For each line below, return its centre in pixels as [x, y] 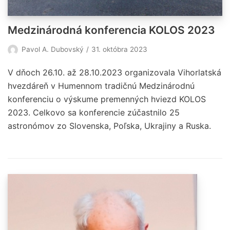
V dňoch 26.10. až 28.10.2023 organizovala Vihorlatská [114, 72]
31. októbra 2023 [119, 49]
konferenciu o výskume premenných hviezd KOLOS [107, 99]
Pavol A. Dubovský [53, 49]
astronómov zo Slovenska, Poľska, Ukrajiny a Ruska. [109, 126]
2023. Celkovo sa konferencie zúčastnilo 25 [94, 112]
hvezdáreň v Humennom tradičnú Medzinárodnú [101, 85]
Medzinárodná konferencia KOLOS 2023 [111, 30]
